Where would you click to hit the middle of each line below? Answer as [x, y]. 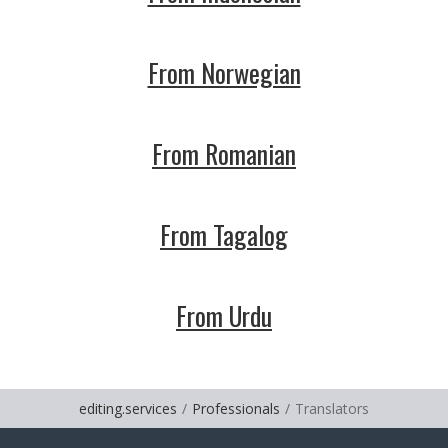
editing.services [128, 408]
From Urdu [224, 315]
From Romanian [224, 153]
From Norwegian [224, 72]
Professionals [236, 408]
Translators [332, 408]
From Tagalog [224, 234]
